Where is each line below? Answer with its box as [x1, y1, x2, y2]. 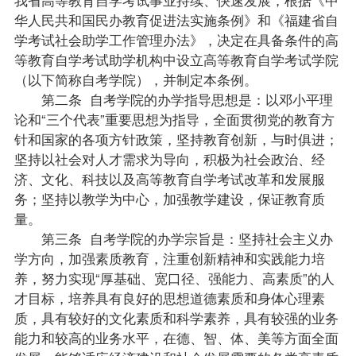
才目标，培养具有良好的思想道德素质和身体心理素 [14, 288, 325, 308]
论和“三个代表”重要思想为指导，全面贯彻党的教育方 [14, 109, 335, 129]
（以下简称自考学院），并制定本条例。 [14, 69, 257, 89]
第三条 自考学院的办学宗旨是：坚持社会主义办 [14, 228, 333, 248]
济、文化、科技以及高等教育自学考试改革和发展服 [14, 168, 325, 188]
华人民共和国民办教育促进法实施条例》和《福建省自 [14, 10, 339, 29]
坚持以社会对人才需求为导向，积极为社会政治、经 [14, 149, 325, 168]
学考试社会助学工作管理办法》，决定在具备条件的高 [14, 29, 339, 49]
